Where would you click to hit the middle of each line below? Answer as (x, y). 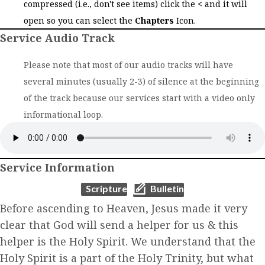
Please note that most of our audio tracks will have (128, 64)
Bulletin (167, 188)
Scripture (106, 188)
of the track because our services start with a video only (139, 98)
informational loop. (63, 114)
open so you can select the (79, 20)
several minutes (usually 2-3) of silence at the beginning (141, 81)
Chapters (154, 20)
